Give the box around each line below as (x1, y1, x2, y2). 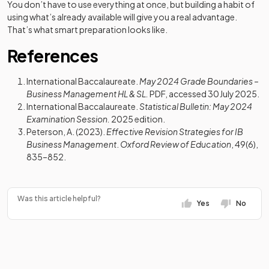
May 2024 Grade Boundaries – (139, 76, 259, 86)
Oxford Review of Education (120, 139, 231, 150)
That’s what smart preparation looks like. (7, 24, 168, 35)
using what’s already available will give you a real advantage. (7, 11, 237, 22)
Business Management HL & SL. (26, 88, 148, 99)
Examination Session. (26, 113, 110, 124)
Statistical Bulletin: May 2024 (139, 101, 252, 112)
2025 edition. (110, 113, 165, 124)
